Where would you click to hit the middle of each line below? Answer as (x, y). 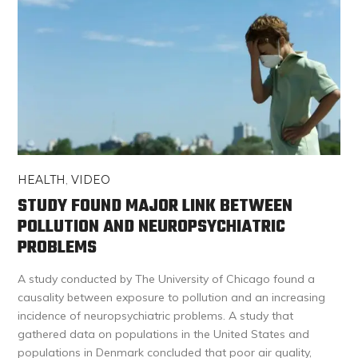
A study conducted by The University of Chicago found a (167, 278)
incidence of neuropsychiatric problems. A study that (156, 315)
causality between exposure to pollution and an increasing (172, 297)
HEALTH (42, 179)
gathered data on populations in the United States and (164, 334)
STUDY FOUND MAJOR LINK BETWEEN (155, 206)
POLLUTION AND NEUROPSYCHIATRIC (152, 227)
